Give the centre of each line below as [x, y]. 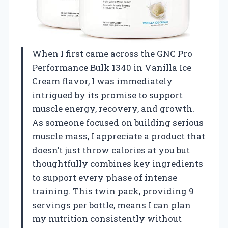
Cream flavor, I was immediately [102, 81]
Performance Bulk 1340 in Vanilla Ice [112, 67]
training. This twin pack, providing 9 [113, 191]
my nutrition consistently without [107, 218]
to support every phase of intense [105, 177]
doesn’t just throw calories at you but [111, 150]
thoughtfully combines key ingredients [118, 163]
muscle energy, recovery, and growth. [113, 108]
